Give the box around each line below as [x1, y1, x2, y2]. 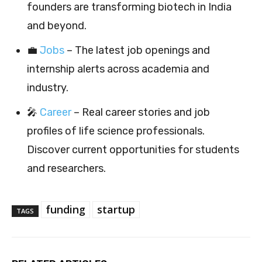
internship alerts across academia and [27, 62, 209, 75]
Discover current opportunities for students [27, 143, 239, 156]
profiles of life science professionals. [27, 124, 205, 137]
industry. [27, 81, 68, 94]
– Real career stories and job [71, 105, 210, 119]
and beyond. [27, 19, 87, 32]
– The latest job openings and [64, 43, 210, 57]
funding [46, 202, 85, 216]
